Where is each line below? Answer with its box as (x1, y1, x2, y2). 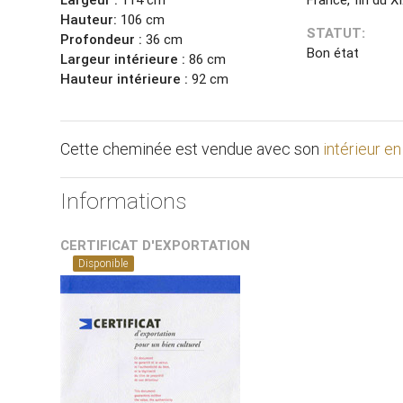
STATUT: (306, 24, 365, 42)
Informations (60, 187, 187, 216)
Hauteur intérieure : (60, 70, 193, 88)
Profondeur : (60, 31, 143, 49)
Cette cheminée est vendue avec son (60, 139, 324, 160)
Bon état (306, 44, 359, 62)
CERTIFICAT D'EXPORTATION (60, 237, 251, 255)
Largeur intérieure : (60, 50, 190, 68)
